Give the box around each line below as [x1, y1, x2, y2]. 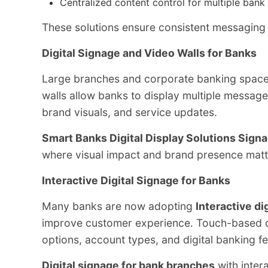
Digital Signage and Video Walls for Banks [42, 46, 257, 59]
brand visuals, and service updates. [42, 105, 217, 118]
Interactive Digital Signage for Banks [42, 173, 230, 187]
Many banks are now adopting [42, 199, 196, 212]
